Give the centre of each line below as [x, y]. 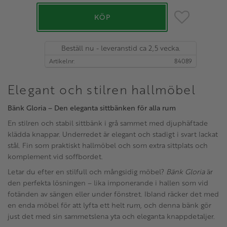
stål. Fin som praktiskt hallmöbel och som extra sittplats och [108, 145]
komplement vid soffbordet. [56, 156]
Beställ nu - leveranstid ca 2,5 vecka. [121, 48]
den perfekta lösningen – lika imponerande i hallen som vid [108, 183]
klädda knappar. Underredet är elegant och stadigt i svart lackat [113, 134]
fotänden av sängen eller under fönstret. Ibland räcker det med [113, 194]
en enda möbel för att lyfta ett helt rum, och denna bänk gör [109, 205]
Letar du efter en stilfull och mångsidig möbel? [87, 172]
